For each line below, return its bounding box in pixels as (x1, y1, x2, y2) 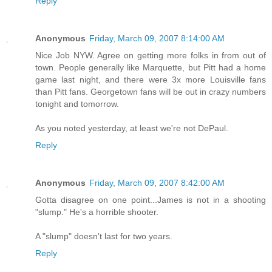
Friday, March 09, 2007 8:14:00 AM (89, 33, 225, 43)
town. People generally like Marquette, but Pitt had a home (35, 62, 266, 72)
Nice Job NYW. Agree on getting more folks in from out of (35, 50, 266, 60)
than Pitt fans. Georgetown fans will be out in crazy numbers (35, 86, 266, 97)
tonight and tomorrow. (35, 98, 119, 109)
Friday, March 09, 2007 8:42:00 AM (89, 177, 225, 188)
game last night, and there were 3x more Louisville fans (35, 74, 266, 84)
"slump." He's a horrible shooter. (35, 206, 158, 217)
